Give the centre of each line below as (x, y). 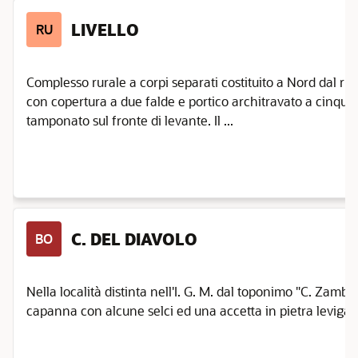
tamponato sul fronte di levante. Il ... (130, 120)
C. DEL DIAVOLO (134, 239)
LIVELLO (105, 30)
